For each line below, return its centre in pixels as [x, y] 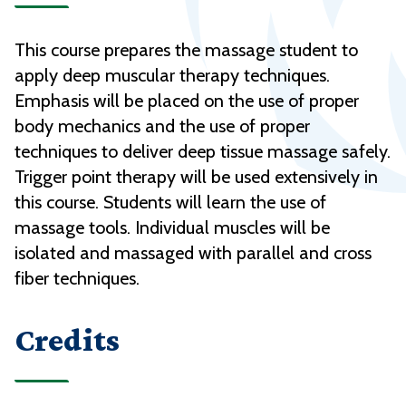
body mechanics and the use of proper [162, 126]
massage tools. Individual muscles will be [172, 228]
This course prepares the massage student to [186, 50]
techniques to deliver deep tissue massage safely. [203, 152]
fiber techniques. [77, 279]
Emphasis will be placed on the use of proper [187, 101]
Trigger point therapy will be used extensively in [196, 177]
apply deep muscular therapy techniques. [172, 76]
